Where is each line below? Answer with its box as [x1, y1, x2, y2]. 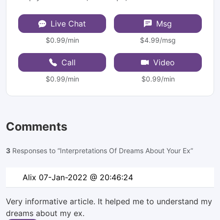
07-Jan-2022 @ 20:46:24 [39, 172, 133, 182]
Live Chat [48, 19, 86, 28]
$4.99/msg [140, 36, 176, 44]
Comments [6, 119, 67, 134]
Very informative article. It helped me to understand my [6, 196, 212, 206]
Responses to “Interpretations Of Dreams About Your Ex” [10, 146, 193, 155]
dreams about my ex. [6, 208, 84, 218]
